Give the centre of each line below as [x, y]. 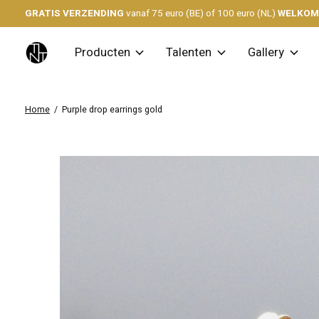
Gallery [266, 53]
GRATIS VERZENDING [75, 14]
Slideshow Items [119, 168]
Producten [102, 53]
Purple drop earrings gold [112, 110]
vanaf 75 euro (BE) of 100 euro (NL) [201, 14]
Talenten [189, 53]
